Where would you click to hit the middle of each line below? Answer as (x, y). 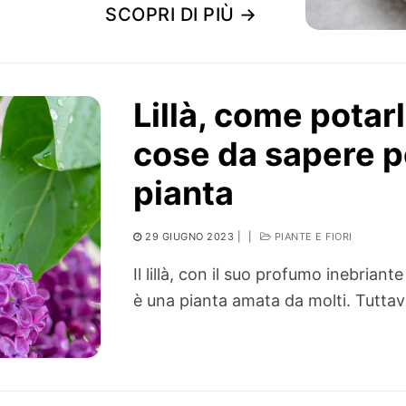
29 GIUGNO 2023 (190, 237)
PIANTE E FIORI (312, 237)
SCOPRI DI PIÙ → (181, 15)
